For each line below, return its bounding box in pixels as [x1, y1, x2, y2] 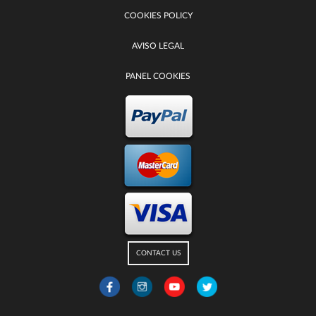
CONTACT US [135, 250, 181, 257]
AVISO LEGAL [132, 42, 184, 50]
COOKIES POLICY [123, 11, 193, 20]
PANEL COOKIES [126, 72, 190, 80]
